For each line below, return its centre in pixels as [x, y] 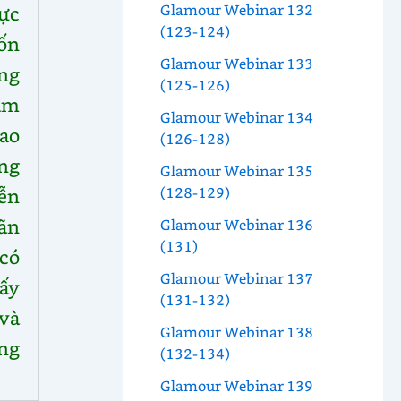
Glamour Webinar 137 [236, 278]
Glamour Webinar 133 [236, 64]
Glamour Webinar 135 [236, 171]
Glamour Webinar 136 [236, 225]
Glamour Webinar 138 [236, 332]
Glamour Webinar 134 [236, 117]
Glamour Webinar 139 [236, 386]
